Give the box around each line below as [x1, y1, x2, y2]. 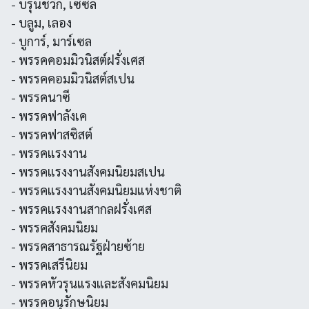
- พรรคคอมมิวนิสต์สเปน [11, 70, 134, 86]
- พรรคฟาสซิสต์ [11, 126, 92, 142]
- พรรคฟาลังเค [11, 108, 87, 123]
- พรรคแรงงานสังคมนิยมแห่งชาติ [11, 182, 181, 198]
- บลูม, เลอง [11, 14, 72, 30]
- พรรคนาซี [11, 89, 70, 105]
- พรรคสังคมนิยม [11, 219, 98, 235]
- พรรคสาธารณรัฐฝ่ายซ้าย [11, 238, 145, 254]
